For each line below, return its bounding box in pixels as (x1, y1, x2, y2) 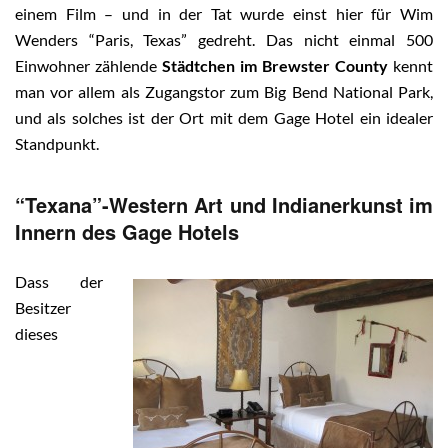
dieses (15, 324, 58, 343)
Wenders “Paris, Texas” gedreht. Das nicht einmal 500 (15, 30, 433, 49)
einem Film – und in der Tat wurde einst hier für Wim (15, 4, 433, 23)
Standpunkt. (15, 134, 99, 153)
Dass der (15, 272, 103, 291)
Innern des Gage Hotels (15, 217, 239, 246)
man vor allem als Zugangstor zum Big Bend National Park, (15, 82, 433, 101)
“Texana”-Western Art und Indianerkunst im (15, 190, 433, 219)
